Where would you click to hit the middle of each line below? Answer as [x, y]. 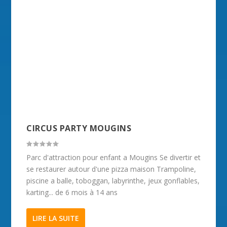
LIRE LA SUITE [56, 218]
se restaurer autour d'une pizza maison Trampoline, [111, 169]
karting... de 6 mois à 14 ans [72, 192]
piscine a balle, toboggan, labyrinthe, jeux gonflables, [113, 180]
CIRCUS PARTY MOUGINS [79, 128]
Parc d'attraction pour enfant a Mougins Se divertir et [114, 157]
